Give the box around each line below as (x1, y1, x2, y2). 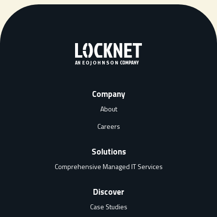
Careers (97, 121, 120, 131)
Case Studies (90, 201, 127, 212)
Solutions (91, 145, 126, 158)
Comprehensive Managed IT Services (54, 161, 163, 171)
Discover (93, 185, 124, 198)
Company (92, 87, 125, 100)
